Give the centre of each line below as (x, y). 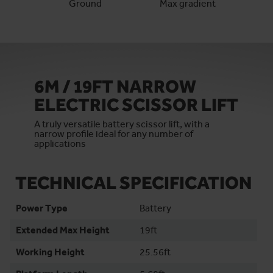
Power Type (42, 208)
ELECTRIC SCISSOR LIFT (136, 104)
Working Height (50, 252)
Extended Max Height (63, 230)
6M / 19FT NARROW (115, 86)
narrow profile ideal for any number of (114, 134)
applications (60, 144)
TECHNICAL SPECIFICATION (133, 182)
